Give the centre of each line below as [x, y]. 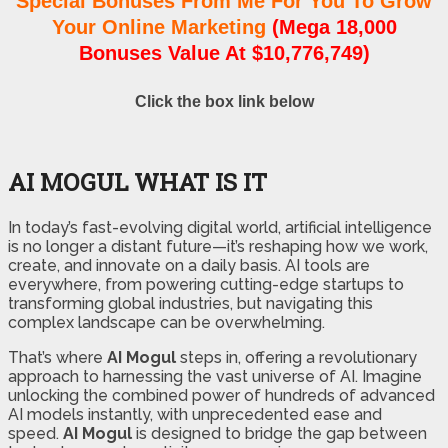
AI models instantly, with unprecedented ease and [195, 414]
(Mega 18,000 [334, 27]
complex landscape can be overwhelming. [166, 322]
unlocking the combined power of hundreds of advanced [221, 395]
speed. [35, 433]
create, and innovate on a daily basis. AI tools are [189, 265]
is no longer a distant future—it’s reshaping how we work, [218, 246]
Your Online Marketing [158, 27]
